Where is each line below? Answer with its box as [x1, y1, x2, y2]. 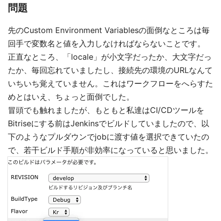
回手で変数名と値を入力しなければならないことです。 [8, 38, 205, 49]
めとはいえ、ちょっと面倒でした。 [8, 92, 134, 102]
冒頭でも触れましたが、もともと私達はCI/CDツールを [8, 105, 204, 115]
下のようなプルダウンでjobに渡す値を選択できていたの [8, 132, 209, 142]
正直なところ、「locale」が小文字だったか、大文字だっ [8, 52, 212, 62]
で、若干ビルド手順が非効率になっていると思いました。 [8, 145, 213, 155]
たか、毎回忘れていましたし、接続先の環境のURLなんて [8, 65, 213, 75]
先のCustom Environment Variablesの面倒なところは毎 [8, 25, 210, 36]
